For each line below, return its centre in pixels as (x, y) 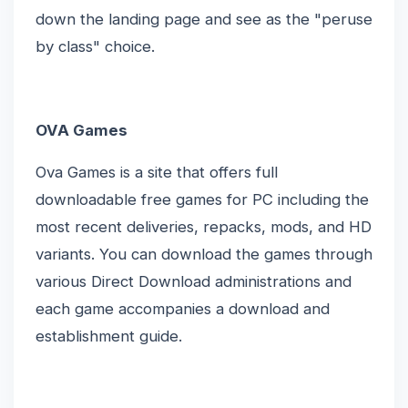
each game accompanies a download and (183, 309)
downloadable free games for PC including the (202, 199)
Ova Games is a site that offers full (157, 172)
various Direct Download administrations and (194, 281)
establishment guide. (109, 336)
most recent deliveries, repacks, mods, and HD (204, 227)
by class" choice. (95, 46)
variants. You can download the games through (204, 254)
